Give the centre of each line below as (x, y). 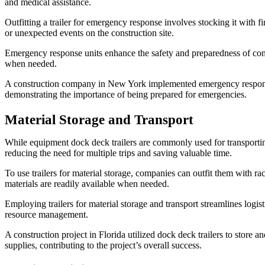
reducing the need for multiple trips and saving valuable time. (118, 153)
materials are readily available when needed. (87, 183)
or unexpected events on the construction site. (89, 33)
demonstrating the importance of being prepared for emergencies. (126, 94)
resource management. (46, 214)
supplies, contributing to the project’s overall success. (103, 245)
